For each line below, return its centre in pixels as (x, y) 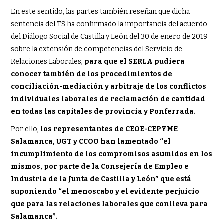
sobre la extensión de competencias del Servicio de (97, 49)
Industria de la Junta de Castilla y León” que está (101, 179)
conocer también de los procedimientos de (92, 74)
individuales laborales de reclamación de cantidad (108, 99)
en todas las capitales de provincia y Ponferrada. (104, 112)
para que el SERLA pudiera (135, 62)
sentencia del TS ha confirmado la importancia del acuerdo (109, 24)
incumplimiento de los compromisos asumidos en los (112, 154)
